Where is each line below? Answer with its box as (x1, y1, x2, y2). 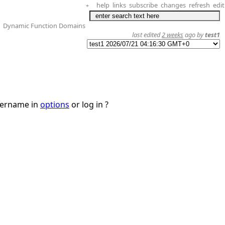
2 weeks (162, 30, 183, 39)
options (40, 98, 69, 110)
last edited (132, 30, 162, 39)
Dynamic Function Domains (3, 21, 85, 30)
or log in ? (69, 98, 108, 110)
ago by (183, 30, 205, 39)
